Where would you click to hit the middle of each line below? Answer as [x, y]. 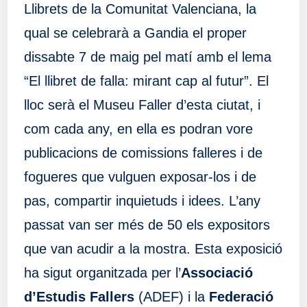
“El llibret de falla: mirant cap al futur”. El [146, 81]
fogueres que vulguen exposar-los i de [140, 176]
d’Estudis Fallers [79, 296]
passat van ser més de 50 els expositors [147, 224]
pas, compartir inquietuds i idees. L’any [142, 200]
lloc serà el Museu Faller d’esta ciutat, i [142, 105]
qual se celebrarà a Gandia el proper [135, 33]
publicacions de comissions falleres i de [143, 152]
